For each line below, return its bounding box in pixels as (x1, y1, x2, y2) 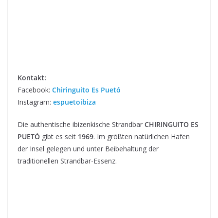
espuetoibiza (53, 97, 96, 107)
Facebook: (18, 85, 52, 94)
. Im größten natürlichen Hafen (93, 131, 190, 141)
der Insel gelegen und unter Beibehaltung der (18, 144, 159, 153)
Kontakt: (18, 73, 46, 82)
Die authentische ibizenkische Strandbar (18, 119, 145, 129)
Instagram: (18, 97, 53, 107)
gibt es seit (40, 131, 78, 141)
